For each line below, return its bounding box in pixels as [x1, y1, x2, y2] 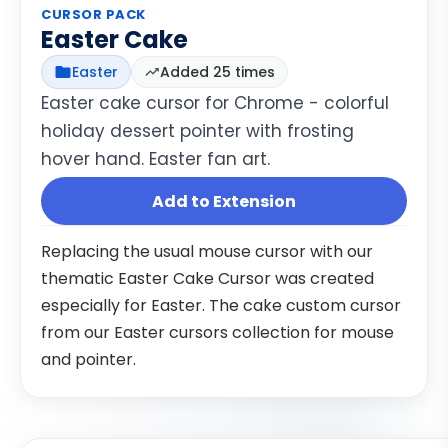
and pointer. [41, 348, 136, 371]
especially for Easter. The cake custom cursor [41, 294, 401, 317]
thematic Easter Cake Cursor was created [41, 267, 374, 290]
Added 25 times [160, 62, 275, 82]
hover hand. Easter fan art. [41, 147, 270, 171]
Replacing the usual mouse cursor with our [41, 240, 373, 263]
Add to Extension [152, 189, 296, 213]
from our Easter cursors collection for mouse [41, 321, 394, 344]
